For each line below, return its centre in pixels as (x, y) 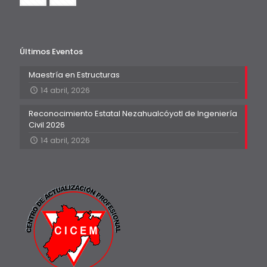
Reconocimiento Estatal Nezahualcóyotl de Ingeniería (133, 114)
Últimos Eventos (51, 52)
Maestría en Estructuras (74, 75)
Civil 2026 (47, 125)
